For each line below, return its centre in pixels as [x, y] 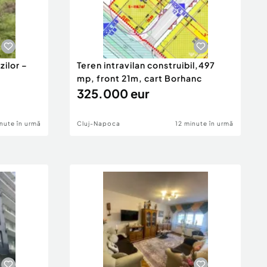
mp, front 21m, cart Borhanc [139, 78]
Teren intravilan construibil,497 [146, 65]
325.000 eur [113, 93]
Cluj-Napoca [99, 123]
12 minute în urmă [204, 123]
